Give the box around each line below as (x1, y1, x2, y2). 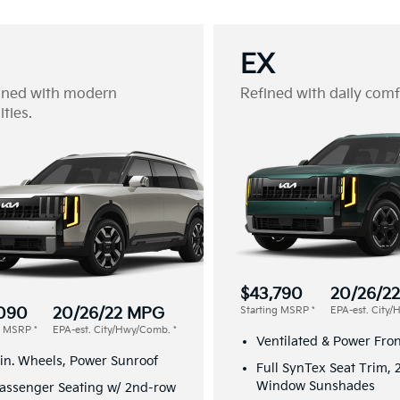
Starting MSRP (240, 304, 312, 316)
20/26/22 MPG (53, 304, 164, 323)
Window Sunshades (256, 378, 375, 394)
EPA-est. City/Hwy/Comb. (53, 323, 173, 336)
